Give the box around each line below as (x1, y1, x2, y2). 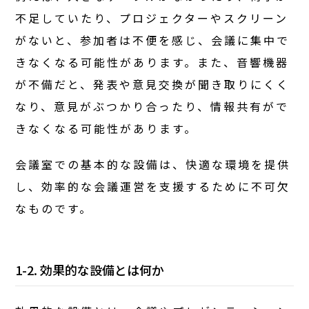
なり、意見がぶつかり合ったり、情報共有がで (15, 97, 290, 114)
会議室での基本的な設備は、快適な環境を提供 (15, 155, 291, 172)
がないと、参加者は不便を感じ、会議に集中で (15, 31, 290, 48)
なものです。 (15, 199, 93, 217)
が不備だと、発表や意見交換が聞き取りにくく (15, 75, 290, 92)
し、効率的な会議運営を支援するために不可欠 (15, 177, 291, 195)
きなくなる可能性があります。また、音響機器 (15, 53, 290, 70)
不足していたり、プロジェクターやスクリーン (15, 9, 289, 26)
